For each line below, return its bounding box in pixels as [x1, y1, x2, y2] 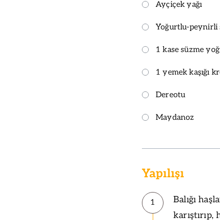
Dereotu [156, 90, 186, 100]
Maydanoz [156, 113, 194, 123]
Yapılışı [142, 166, 184, 181]
